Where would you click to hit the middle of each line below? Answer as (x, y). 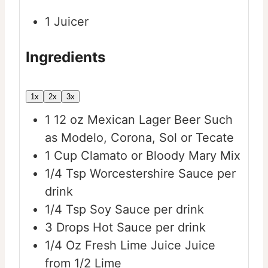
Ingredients (66, 57)
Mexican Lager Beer (144, 120)
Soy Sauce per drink (147, 210)
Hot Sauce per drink (149, 228)
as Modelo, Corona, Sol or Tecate (139, 138)
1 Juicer (67, 22)
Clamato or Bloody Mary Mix (161, 156)
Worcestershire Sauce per (163, 174)
